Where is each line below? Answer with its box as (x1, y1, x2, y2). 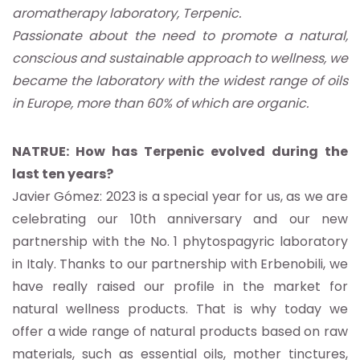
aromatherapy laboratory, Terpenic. (12, 4, 241, 23)
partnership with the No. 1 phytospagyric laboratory (12, 232, 348, 252)
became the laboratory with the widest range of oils (12, 72, 348, 91)
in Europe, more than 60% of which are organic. (12, 94, 309, 113)
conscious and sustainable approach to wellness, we (12, 49, 348, 68)
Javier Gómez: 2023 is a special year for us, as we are (12, 187, 348, 207)
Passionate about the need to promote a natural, (12, 27, 348, 46)
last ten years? (12, 165, 113, 184)
